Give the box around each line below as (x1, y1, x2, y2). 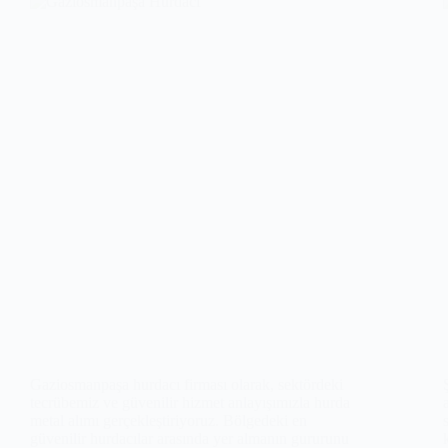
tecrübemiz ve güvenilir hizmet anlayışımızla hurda (30, 393, 350, 411)
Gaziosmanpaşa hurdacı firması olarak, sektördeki (30, 375, 343, 393)
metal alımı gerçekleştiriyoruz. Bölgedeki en (30, 411, 307, 429)
